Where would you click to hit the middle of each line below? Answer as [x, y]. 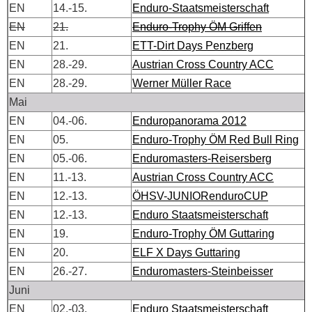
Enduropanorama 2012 [189, 120]
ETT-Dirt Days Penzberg [193, 45]
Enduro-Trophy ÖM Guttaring [203, 233]
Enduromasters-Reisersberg [202, 158]
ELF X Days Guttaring [186, 252]
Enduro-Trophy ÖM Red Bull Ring [216, 139]
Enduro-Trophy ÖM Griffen [197, 26]
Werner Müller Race [182, 83]
